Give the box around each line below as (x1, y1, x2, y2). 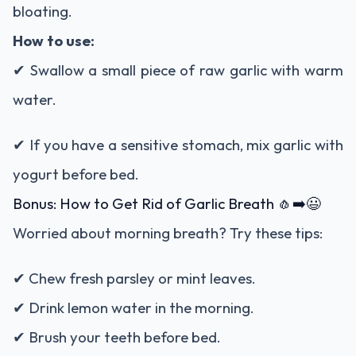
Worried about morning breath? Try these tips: (13, 222, 323, 242)
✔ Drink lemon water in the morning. (13, 297, 254, 317)
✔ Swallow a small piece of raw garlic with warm (13, 60, 343, 79)
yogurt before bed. (13, 164, 139, 184)
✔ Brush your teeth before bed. (13, 327, 221, 346)
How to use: (13, 30, 95, 50)
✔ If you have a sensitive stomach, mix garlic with (13, 134, 343, 154)
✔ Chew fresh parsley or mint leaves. (13, 268, 256, 288)
